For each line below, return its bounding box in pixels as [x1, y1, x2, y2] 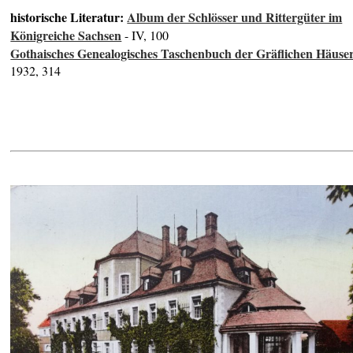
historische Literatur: [10, 8, 128, 27]
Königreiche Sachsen [10, 26, 122, 45]
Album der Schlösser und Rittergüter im [127, 8, 343, 27]
